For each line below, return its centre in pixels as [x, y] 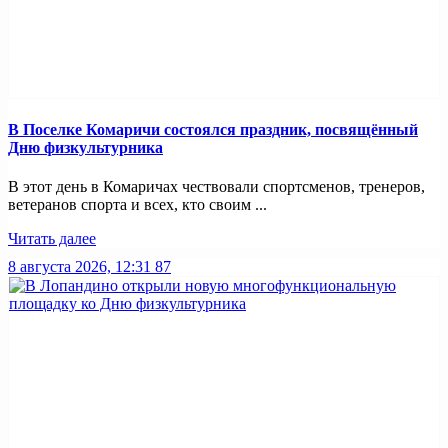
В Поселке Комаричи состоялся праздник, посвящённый [213, 129]
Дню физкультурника [85, 147]
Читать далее [52, 238]
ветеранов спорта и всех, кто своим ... [137, 204]
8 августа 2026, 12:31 [79, 266]
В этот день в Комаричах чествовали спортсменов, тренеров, [216, 186]
